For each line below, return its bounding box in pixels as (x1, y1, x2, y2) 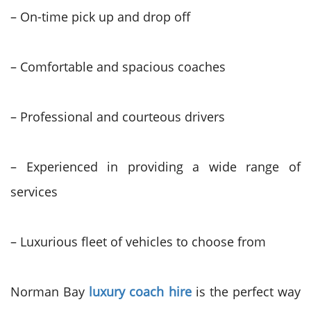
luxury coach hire (89, 283, 196, 300)
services (10, 183, 58, 200)
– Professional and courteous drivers (10, 108, 225, 125)
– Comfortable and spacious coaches (10, 58, 226, 75)
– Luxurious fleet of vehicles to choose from (10, 233, 266, 250)
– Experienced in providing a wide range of (10, 158, 301, 175)
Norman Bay (10, 283, 90, 300)
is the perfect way (195, 283, 301, 300)
